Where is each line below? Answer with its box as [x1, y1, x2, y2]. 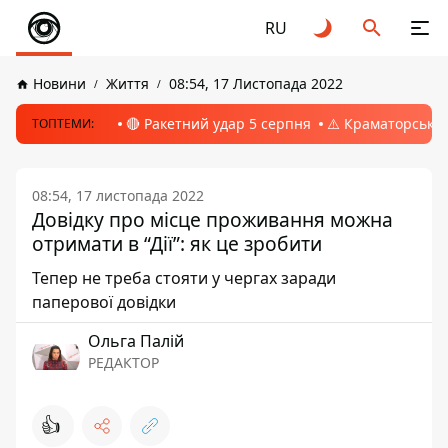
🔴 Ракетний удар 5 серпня [126, 114, 311, 133]
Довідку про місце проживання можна [32, 206, 393, 233]
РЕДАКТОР [88, 353, 159, 372]
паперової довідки [32, 291, 176, 313]
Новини [33, 74, 86, 93]
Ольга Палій [88, 330, 184, 352]
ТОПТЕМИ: [32, 115, 94, 132]
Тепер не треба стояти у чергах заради [32, 267, 336, 289]
